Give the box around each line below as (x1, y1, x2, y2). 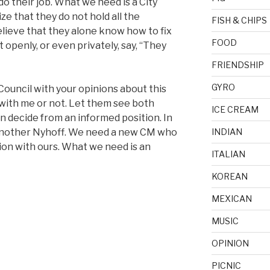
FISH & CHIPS (211, 14, 267, 25)
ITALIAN (211, 148, 245, 159)
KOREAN (211, 171, 248, 181)
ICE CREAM (211, 104, 259, 115)
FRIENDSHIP (211, 59, 264, 70)
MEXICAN (211, 193, 252, 204)
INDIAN (211, 126, 242, 137)
